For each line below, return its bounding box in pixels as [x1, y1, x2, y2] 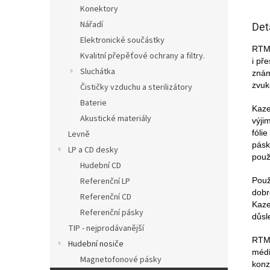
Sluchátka [80, 65, 115, 78]
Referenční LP [80, 175, 130, 187]
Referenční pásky [80, 206, 143, 219]
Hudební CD [80, 159, 121, 172]
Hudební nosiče [68, 237, 124, 250]
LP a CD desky [68, 143, 118, 156]
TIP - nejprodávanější [68, 222, 144, 234]
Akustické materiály [80, 112, 151, 125]
